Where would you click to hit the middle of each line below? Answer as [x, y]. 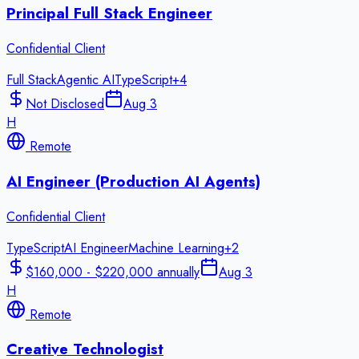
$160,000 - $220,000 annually [113, 272]
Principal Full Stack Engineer [109, 14]
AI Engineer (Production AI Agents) [133, 181]
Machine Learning [176, 248]
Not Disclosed [65, 104]
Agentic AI [86, 80]
